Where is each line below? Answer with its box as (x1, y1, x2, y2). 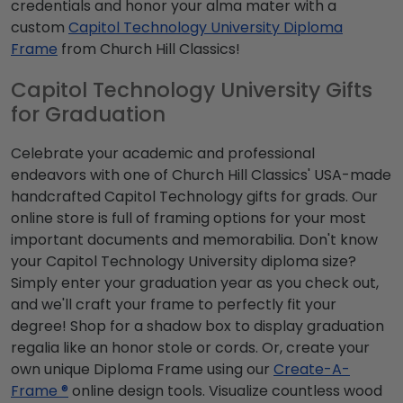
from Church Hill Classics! (58, 39, 240, 60)
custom (11, 17, 68, 39)
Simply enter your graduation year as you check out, (11, 273, 379, 294)
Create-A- (273, 359, 350, 381)
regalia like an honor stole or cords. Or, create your (11, 337, 370, 359)
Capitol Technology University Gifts (11, 76, 372, 105)
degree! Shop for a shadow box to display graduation (11, 316, 384, 337)
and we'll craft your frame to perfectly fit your (11, 294, 336, 316)
